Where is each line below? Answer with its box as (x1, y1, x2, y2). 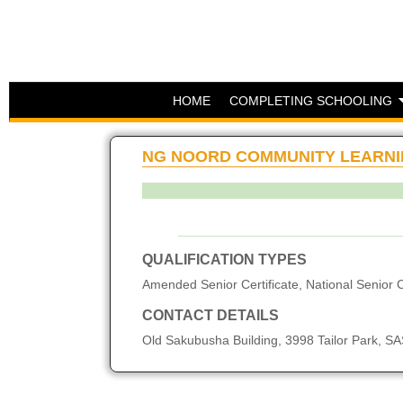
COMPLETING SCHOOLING (229, 93, 392, 108)
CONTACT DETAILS (141, 308, 279, 324)
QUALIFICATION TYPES (141, 252, 307, 268)
